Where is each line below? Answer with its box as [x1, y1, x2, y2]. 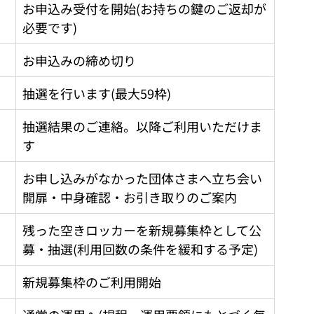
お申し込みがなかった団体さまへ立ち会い [22, 168, 262, 187]
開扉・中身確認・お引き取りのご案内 [22, 187, 237, 206]
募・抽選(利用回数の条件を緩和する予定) [22, 239, 258, 258]
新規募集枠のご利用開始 [22, 272, 161, 291]
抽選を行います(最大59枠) [22, 83, 171, 102]
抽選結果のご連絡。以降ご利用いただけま [22, 116, 262, 135]
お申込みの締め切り [22, 50, 136, 69]
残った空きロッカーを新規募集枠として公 [22, 220, 261, 239]
